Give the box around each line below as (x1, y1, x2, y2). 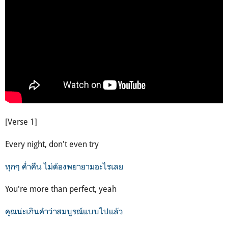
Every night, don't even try (5, 138, 99, 149)
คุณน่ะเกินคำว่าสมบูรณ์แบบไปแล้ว (5, 206, 125, 216)
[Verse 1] (5, 116, 37, 127)
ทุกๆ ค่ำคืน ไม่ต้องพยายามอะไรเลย (5, 161, 125, 172)
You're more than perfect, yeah (5, 183, 117, 194)
